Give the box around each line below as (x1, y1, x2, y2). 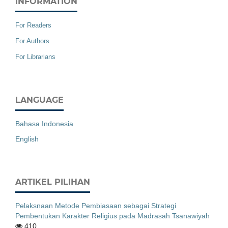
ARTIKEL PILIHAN (15, 177, 90, 187)
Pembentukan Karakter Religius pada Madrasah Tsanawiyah (15, 211, 210, 220)
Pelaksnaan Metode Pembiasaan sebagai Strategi (15, 201, 176, 210)
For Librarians (15, 52, 55, 61)
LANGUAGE (15, 95, 64, 105)
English (15, 134, 39, 143)
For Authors (15, 37, 49, 45)
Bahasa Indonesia (15, 119, 73, 128)
